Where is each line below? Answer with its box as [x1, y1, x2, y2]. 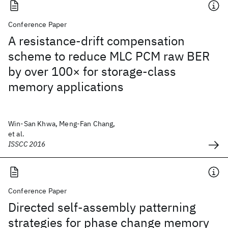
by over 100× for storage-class [8, 63, 176, 79]
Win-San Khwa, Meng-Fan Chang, [8, 119, 116, 128]
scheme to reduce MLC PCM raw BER [8, 48, 210, 64]
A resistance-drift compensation [8, 33, 185, 49]
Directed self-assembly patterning [8, 199, 196, 215]
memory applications [8, 78, 124, 95]
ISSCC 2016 [8, 139, 46, 149]
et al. [8, 129, 24, 138]
